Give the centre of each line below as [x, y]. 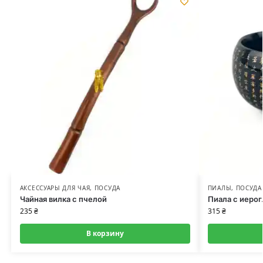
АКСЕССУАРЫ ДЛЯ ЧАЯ [55, 188]
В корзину [105, 234]
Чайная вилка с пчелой [63, 199]
